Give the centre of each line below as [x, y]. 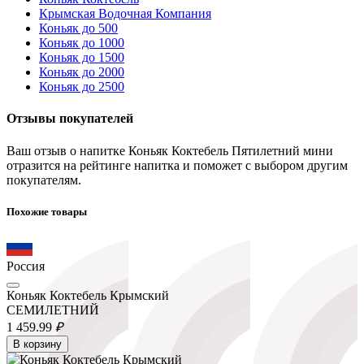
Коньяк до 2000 [82, 72]
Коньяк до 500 [78, 28]
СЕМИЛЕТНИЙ [53, 310]
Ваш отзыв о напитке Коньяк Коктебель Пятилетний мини [170, 150]
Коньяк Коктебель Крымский [88, 295]
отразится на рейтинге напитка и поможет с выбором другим [177, 165]
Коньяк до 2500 [82, 87]
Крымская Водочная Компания [125, 14]
